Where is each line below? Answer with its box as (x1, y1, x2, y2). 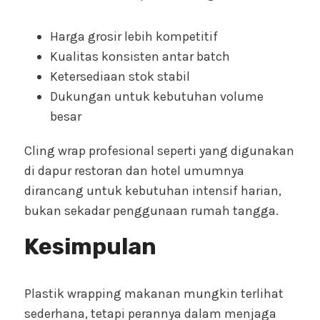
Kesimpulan (24, 233, 156, 261)
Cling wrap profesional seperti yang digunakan (24, 143, 294, 159)
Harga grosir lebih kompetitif (50, 29, 218, 45)
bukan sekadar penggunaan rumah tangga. (24, 203, 279, 219)
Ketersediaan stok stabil (50, 69, 190, 85)
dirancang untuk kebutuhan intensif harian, (24, 183, 281, 199)
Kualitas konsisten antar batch (50, 49, 230, 65)
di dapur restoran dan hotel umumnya (24, 163, 244, 179)
